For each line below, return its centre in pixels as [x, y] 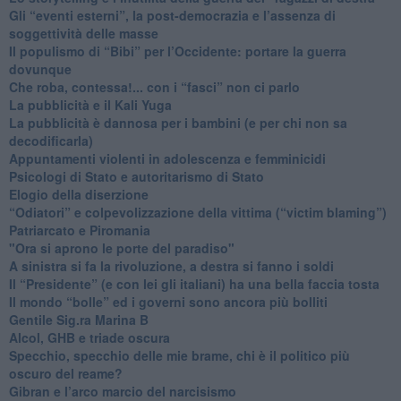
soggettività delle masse [83, 33]
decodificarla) [51, 140]
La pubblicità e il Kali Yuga [90, 104]
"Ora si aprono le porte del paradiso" [121, 247]
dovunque [40, 68]
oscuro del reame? [65, 373]
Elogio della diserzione [78, 194]
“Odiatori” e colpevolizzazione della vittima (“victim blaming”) [197, 212]
